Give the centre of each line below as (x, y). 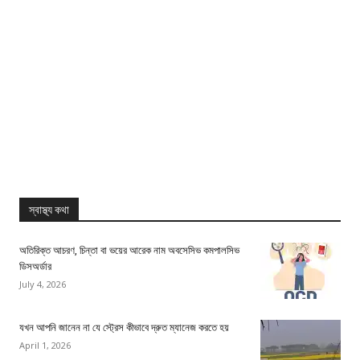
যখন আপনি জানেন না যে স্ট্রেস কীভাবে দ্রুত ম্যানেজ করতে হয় (124, 328)
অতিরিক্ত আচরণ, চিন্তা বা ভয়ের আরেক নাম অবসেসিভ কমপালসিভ (129, 251)
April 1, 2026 (45, 346)
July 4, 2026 (43, 284)
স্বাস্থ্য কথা (49, 210)
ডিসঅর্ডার (35, 267)
